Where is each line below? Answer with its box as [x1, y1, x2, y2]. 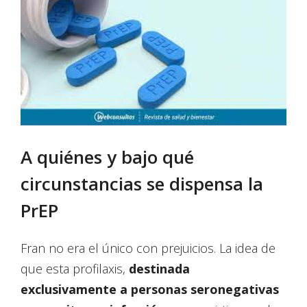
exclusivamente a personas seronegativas [21, 281, 279, 298]
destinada [129, 260, 190, 278]
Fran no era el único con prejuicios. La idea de [21, 240, 275, 257]
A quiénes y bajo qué [21, 145, 194, 170]
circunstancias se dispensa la [21, 171, 263, 197]
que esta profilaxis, [21, 260, 129, 278]
